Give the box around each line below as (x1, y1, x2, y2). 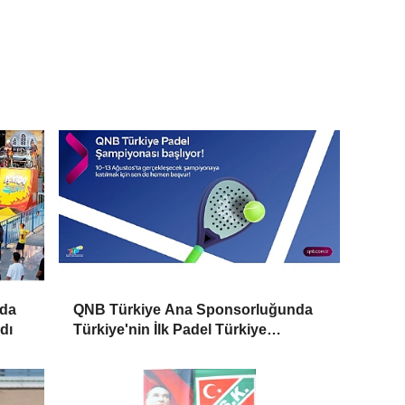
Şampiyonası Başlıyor (73, 342, 224, 358)
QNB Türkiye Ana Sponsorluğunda (73, 302, 314, 318)
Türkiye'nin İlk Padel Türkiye (73, 322, 268, 338)
